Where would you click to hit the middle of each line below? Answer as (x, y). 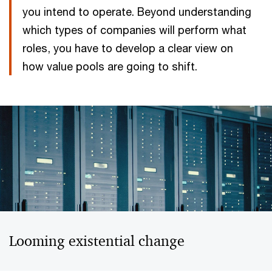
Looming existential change (97, 241)
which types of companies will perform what (134, 30)
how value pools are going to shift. (110, 66)
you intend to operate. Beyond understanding (137, 12)
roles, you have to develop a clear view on (128, 48)
